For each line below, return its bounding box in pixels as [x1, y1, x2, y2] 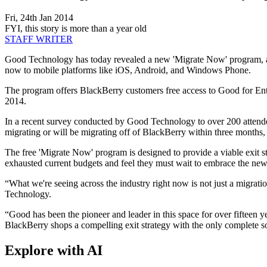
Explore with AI [5, 242, 103, 258]
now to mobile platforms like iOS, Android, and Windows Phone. [5, 65, 251, 76]
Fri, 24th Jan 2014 [5, 13, 73, 23]
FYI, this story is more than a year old [5, 23, 147, 34]
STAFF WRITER [5, 34, 73, 45]
